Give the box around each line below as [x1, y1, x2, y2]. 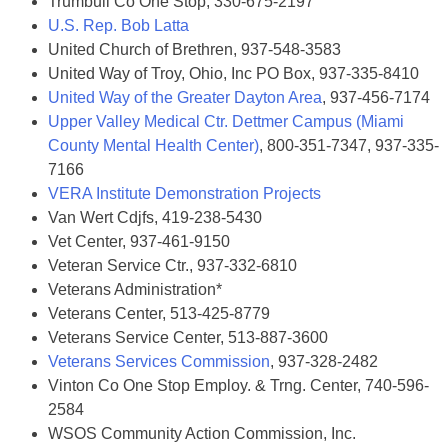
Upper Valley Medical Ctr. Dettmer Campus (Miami [48, 113, 404, 130]
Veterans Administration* [48, 281, 222, 298]
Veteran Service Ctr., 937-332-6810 [48, 257, 297, 274]
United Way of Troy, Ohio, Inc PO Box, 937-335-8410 [48, 65, 419, 82]
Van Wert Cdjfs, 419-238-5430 [48, 209, 262, 226]
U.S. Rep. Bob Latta [48, 17, 189, 34]
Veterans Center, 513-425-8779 [48, 305, 270, 322]
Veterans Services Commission [48, 353, 270, 370]
